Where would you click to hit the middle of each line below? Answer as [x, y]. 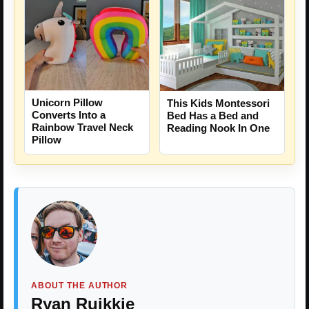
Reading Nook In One [218, 128]
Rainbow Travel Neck [82, 128]
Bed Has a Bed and [213, 115]
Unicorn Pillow [67, 103]
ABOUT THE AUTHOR [80, 286]
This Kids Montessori [218, 103]
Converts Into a [69, 115]
